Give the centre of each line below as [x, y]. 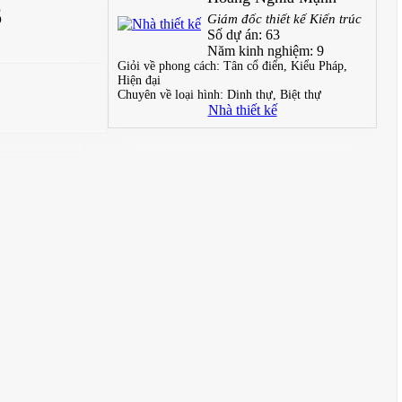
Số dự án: [236, 35]
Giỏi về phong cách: [170, 66]
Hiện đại [139, 80]
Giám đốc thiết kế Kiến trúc [284, 19]
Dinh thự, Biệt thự [274, 95]
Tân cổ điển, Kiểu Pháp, [285, 66]
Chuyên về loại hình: [172, 95]
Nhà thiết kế [242, 110]
